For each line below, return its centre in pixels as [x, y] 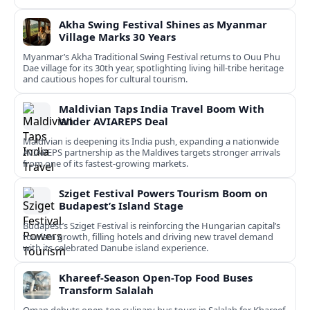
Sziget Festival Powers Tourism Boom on [163, 193]
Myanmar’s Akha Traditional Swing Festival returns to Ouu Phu [152, 57]
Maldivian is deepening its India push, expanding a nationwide [151, 142]
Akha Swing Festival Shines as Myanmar [163, 25]
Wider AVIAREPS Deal [113, 121]
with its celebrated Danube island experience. [116, 248]
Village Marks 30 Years [117, 37]
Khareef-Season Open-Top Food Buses [156, 278]
